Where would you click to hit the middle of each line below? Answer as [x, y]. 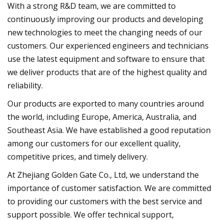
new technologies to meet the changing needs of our [105, 32]
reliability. [25, 85]
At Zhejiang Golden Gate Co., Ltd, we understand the [103, 175]
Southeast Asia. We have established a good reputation [109, 130]
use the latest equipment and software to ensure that [106, 59]
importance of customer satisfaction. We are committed [109, 188]
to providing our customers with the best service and [105, 201]
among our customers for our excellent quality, [94, 143]
